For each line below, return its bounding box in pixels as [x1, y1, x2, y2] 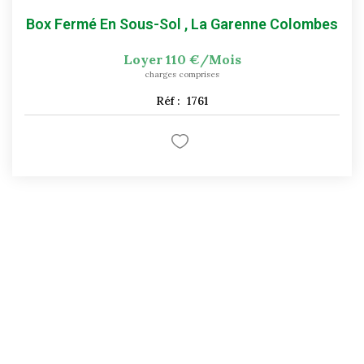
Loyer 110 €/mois [123, 50, 241, 67]
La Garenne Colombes [191, 15, 338, 32]
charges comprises [145, 68, 219, 80]
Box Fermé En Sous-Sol [26, 15, 181, 32]
